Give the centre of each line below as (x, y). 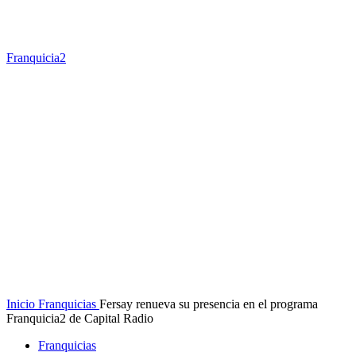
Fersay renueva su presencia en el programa (209, 304)
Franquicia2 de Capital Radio (80, 318)
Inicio (21, 304)
